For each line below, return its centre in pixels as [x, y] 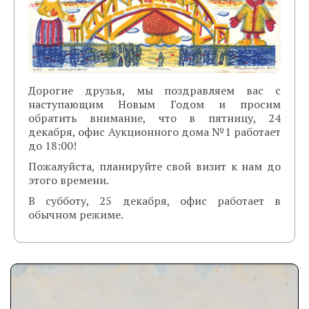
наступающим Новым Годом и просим [154, 104]
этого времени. [69, 180]
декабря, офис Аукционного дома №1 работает [154, 132]
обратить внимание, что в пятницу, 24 [154, 118]
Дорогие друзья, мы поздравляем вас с [154, 91]
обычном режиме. [76, 215]
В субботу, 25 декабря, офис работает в [154, 201]
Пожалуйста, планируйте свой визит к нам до [154, 167]
